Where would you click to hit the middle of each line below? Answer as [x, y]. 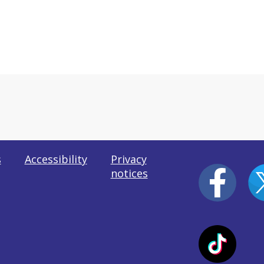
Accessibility [56, 159]
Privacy [128, 159]
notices [129, 173]
